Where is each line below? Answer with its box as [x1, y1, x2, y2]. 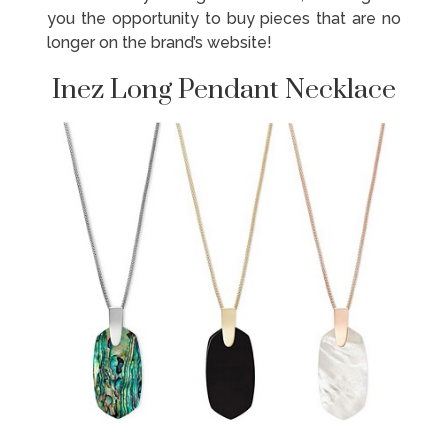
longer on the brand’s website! [47, 33, 273, 53]
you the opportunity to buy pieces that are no [47, 9, 401, 29]
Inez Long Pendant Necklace [52, 73, 396, 108]
